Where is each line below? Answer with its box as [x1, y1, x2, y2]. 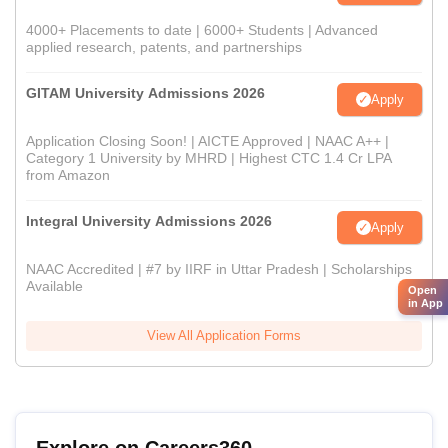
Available [26, 278, 83, 295]
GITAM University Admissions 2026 [26, 85, 265, 102]
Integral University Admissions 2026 [26, 213, 272, 230]
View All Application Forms [147, 328, 301, 344]
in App [408, 296, 443, 309]
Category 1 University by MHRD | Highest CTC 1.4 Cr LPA [26, 150, 391, 167]
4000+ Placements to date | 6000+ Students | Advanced [26, 22, 378, 39]
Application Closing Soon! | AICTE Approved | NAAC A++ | [26, 133, 389, 150]
